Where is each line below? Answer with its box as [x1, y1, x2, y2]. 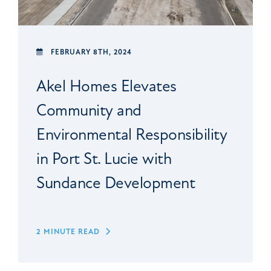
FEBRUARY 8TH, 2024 [51, 47, 132, 57]
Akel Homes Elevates [36, 76, 177, 96]
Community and [36, 100, 142, 120]
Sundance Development [36, 172, 195, 193]
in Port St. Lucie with [36, 148, 171, 169]
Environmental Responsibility [36, 124, 227, 145]
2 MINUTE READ [36, 226, 100, 237]
